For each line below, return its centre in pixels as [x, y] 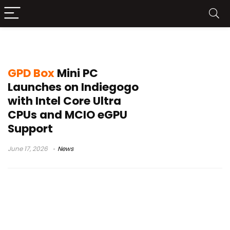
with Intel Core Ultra [64, 101]
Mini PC [76, 73]
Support [30, 129]
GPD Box [31, 73]
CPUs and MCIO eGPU [68, 115]
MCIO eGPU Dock [54, 45]
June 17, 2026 [28, 149]
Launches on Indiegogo [73, 87]
